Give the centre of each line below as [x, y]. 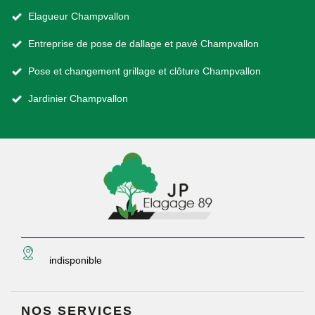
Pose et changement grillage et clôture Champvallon [144, 71]
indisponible [76, 260]
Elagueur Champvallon [79, 16]
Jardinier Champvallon [78, 98]
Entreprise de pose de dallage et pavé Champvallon [143, 44]
